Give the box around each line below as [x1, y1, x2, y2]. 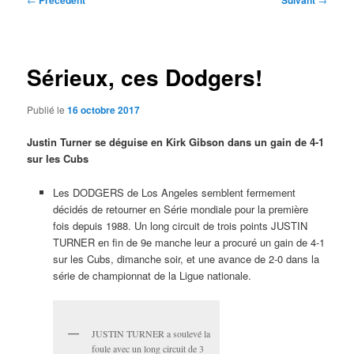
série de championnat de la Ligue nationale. [52, 267, 251, 283]
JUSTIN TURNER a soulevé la [91, 326, 210, 340]
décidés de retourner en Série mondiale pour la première [52, 201, 308, 217]
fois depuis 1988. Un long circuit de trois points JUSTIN [52, 217, 307, 233]
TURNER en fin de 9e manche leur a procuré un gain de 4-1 [52, 234, 325, 250]
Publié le [27, 103, 68, 117]
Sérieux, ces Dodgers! [27, 60, 263, 93]
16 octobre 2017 [67, 103, 141, 118]
